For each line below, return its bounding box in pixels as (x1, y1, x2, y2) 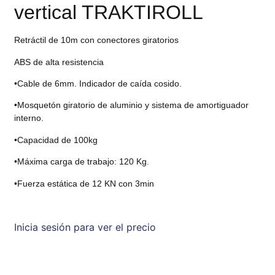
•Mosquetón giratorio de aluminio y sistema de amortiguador (14, 100, 249, 110)
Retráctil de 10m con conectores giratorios (14, 35, 179, 45)
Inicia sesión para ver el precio (14, 221, 157, 234)
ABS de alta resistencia (14, 56, 104, 67)
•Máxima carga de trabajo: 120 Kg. (14, 157, 150, 167)
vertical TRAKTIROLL (14, 1, 204, 24)
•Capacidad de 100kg (14, 134, 98, 145)
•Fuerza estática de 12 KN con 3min (14, 178, 155, 188)
